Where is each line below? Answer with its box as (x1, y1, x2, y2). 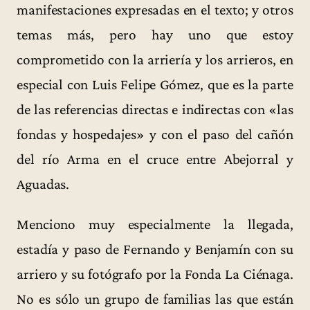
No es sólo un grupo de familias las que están (17, 290, 293, 307)
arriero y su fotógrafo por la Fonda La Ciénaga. (17, 265, 293, 282)
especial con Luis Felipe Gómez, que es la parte (17, 76, 293, 93)
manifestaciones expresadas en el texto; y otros (17, 1, 293, 19)
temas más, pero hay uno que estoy (17, 26, 293, 44)
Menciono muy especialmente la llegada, (17, 215, 293, 232)
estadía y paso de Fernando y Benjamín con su (17, 240, 293, 257)
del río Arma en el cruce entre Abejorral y (17, 151, 293, 168)
